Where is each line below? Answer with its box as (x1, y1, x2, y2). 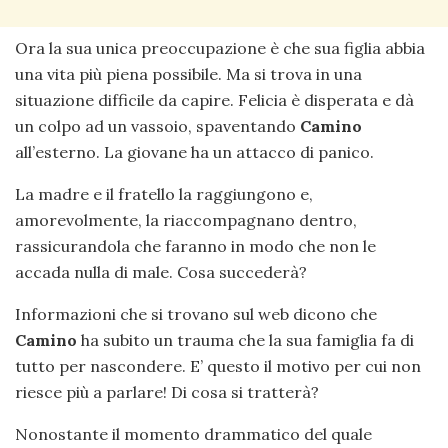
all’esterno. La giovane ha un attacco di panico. (15, 142, 374, 163)
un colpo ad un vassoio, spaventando (15, 116, 296, 137)
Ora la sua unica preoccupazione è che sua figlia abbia (15, 38, 425, 59)
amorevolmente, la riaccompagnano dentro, (15, 210, 357, 231)
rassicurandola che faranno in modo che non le (15, 236, 376, 257)
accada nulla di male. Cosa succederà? (15, 262, 307, 283)
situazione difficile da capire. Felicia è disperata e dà (15, 90, 414, 111)
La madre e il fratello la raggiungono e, (15, 184, 313, 205)
